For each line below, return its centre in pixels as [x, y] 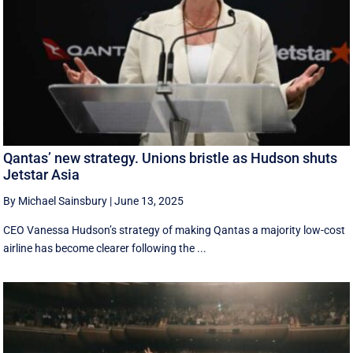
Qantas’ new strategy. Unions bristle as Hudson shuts [171, 158]
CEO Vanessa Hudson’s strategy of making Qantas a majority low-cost [175, 230]
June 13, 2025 [149, 201]
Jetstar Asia [42, 174]
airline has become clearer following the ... [105, 248]
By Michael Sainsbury [56, 201]
